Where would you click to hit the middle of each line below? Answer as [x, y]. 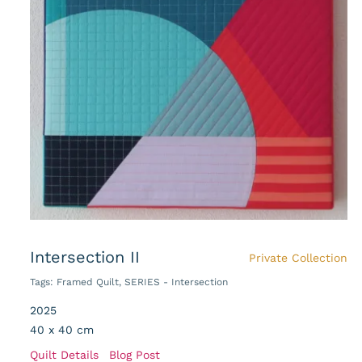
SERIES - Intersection [176, 282]
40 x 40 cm [62, 330]
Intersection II [85, 257]
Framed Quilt [88, 282]
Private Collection [298, 258]
